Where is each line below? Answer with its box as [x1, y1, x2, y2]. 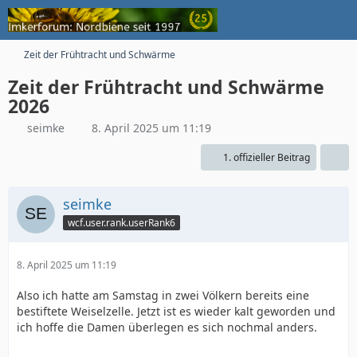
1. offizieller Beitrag [223, 151, 310, 164]
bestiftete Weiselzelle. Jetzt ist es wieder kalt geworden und [17, 304, 335, 319]
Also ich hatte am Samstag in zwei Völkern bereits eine [17, 288, 309, 303]
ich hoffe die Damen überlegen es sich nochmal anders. [17, 320, 317, 335]
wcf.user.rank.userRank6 [68, 215, 175, 229]
